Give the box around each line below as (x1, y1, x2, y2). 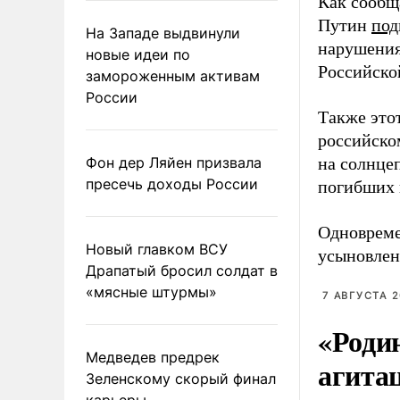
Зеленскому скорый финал (86, 369, 276, 387)
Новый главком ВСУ (86, 239, 228, 258)
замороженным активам (86, 66, 260, 85)
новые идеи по (86, 45, 190, 63)
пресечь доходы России (86, 174, 258, 193)
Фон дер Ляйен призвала (86, 153, 262, 171)
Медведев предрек (86, 347, 220, 366)
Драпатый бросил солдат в (86, 261, 278, 279)
